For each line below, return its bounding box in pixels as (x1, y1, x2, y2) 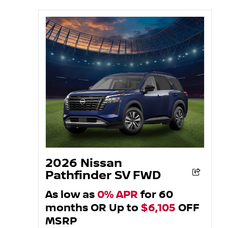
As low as (45, 188, 97, 201)
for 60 (137, 188, 173, 201)
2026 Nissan (45, 156, 122, 171)
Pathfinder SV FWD (45, 168, 161, 183)
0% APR (97, 188, 138, 201)
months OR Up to (45, 201, 141, 214)
